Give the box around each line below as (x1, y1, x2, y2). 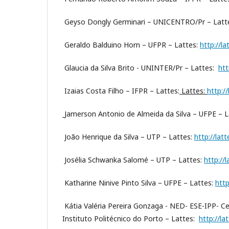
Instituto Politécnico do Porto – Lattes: (62, 214, 199, 224)
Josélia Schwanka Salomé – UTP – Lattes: (62, 155, 204, 165)
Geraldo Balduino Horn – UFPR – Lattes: (62, 40, 200, 50)
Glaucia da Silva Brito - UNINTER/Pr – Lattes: (62, 63, 218, 73)
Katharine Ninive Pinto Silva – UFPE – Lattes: (62, 178, 215, 188)
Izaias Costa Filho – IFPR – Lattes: (62, 86, 179, 96)
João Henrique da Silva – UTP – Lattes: (62, 132, 194, 142)
